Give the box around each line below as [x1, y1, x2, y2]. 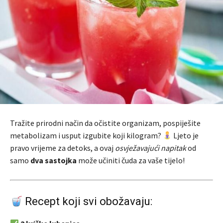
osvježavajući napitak [115, 143, 186, 153]
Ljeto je [172, 130, 199, 141]
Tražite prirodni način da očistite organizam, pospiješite [10, 118, 201, 128]
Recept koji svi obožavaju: [22, 195, 153, 208]
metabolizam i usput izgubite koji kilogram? [10, 130, 163, 141]
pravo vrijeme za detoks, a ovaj [10, 143, 115, 153]
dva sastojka [30, 155, 77, 166]
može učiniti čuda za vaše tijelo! [77, 155, 185, 166]
